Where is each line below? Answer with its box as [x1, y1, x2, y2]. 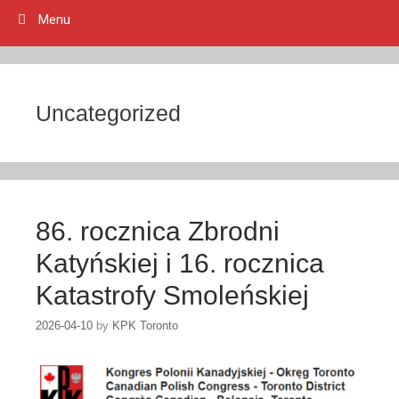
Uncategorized [36, 101, 181, 126]
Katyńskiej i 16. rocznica [36, 248, 324, 278]
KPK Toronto [112, 319, 178, 333]
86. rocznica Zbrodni [36, 216, 280, 246]
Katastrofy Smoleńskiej [36, 281, 309, 310]
